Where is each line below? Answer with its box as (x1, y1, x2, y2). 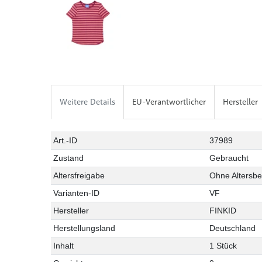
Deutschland (209, 223, 256, 233)
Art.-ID (53, 136, 78, 146)
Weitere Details (60, 96, 115, 108)
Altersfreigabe (53, 171, 105, 181)
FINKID (209, 206, 237, 216)
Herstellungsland (53, 223, 116, 233)
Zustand (53, 153, 84, 163)
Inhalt (53, 241, 74, 251)
